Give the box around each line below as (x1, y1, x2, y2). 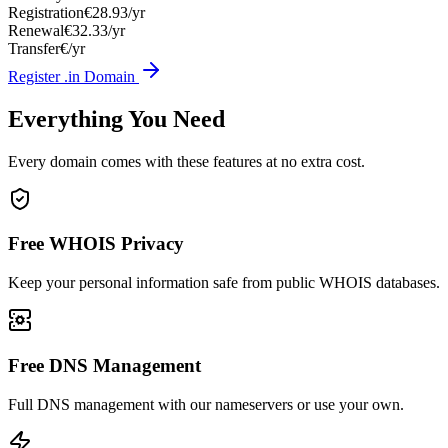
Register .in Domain (8, 67, 139, 85)
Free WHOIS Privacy (8, 233, 184, 255)
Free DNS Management (8, 354, 201, 376)
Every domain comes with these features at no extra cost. (8, 152, 365, 170)
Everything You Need (8, 105, 225, 132)
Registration (8, 3, 84, 21)
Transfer (8, 39, 60, 57)
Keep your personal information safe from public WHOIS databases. (8, 274, 440, 292)
